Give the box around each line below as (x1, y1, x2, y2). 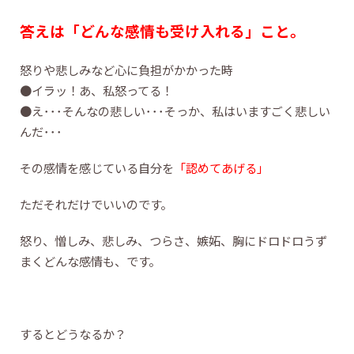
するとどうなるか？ (20, 325, 126, 343)
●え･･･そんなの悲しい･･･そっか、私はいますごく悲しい (20, 102, 330, 120)
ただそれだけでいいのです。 (20, 195, 172, 213)
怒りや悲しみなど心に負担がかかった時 (20, 61, 233, 79)
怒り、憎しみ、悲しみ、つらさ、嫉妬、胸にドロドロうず (20, 232, 327, 250)
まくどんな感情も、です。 (20, 252, 160, 270)
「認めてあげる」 (174, 159, 269, 177)
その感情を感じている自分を (20, 159, 174, 177)
